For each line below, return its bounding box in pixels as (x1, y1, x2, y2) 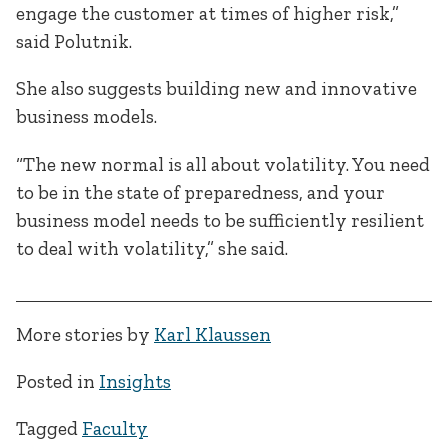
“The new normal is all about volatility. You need (16, 152, 430, 176)
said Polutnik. (16, 30, 132, 54)
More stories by (16, 323, 154, 347)
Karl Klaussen (154, 323, 271, 347)
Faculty (82, 417, 148, 441)
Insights (99, 370, 171, 394)
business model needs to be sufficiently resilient (16, 208, 424, 232)
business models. (16, 105, 157, 129)
